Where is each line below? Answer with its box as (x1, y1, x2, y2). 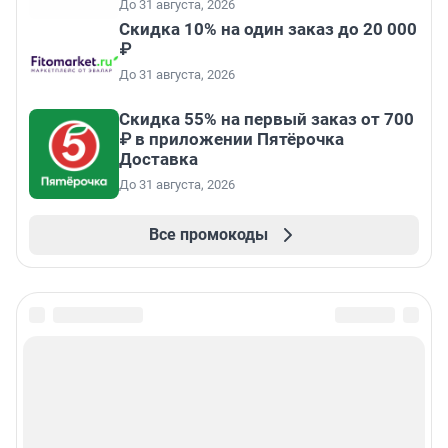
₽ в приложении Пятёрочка (119, 129, 344, 150)
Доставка (119, 149, 198, 170)
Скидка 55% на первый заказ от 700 (119, 109, 414, 130)
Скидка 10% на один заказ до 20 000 (119, 19, 417, 40)
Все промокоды (148, 225, 268, 245)
